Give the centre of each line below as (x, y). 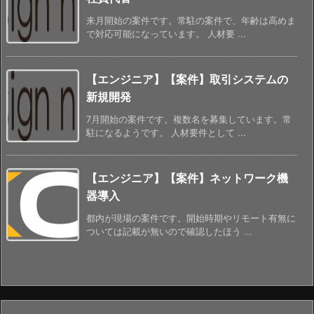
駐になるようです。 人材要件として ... (166, 132)
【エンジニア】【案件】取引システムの (187, 79)
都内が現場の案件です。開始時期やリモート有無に (191, 218)
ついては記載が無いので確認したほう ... (169, 231)
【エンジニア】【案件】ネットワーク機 (187, 178)
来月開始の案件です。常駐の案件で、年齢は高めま (191, 20)
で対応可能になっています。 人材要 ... (166, 33)
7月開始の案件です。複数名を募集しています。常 (189, 119)
